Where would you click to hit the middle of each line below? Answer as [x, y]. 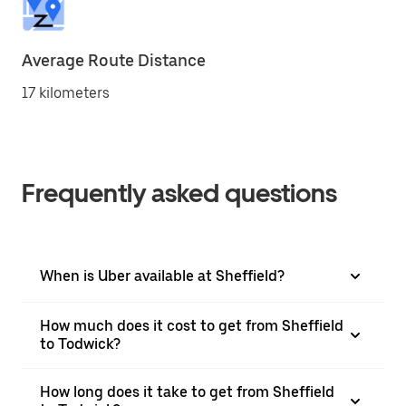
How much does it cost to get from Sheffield [192, 326]
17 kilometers [66, 93]
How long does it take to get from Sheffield [187, 392]
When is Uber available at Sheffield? [162, 276]
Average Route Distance [114, 60]
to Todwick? [80, 344]
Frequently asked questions [179, 193]
